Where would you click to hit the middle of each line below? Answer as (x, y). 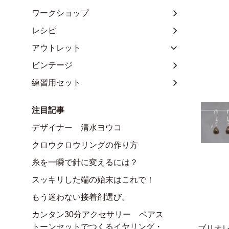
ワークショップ (60, 13)
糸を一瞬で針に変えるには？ (85, 162)
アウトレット (56, 48)
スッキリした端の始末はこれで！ (93, 179)
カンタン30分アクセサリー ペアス (98, 214)
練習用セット (56, 82)
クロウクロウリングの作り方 (85, 145)
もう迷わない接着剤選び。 (81, 197)
